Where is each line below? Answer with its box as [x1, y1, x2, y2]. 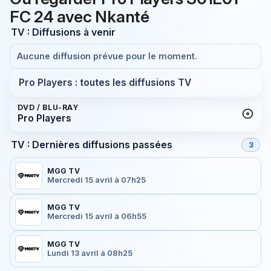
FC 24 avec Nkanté [10, 7, 149, 27]
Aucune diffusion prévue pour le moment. [17, 51, 198, 62]
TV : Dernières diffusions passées [10, 139, 172, 151]
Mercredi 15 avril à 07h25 [47, 175, 146, 184]
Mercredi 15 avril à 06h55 [47, 212, 146, 221]
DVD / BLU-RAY [17, 102, 79, 112]
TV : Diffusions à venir [10, 25, 116, 38]
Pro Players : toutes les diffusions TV [18, 76, 191, 88]
